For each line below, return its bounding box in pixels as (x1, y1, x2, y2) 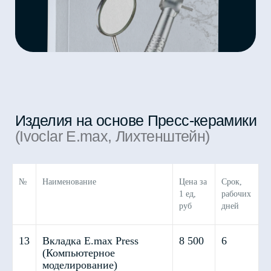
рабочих (221, 189, 251, 198)
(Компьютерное (42, 247, 115, 259)
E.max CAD (11, 207, 74, 221)
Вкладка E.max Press (42, 235, 139, 247)
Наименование (42, 177, 96, 186)
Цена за (179, 177, 207, 186)
